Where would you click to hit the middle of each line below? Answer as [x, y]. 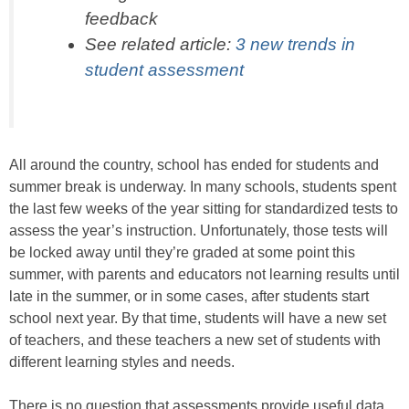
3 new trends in [295, 45]
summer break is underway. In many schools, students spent [203, 186]
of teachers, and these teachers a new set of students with [195, 340]
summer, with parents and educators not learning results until [204, 274]
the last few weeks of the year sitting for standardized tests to [204, 208]
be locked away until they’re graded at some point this [182, 252]
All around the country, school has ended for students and [194, 164]
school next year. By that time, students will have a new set [198, 318]
